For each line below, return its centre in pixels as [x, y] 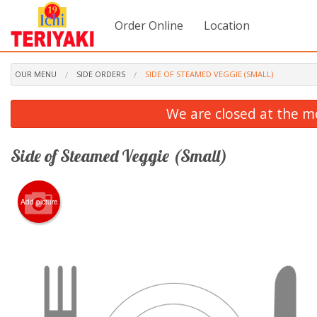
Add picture [39, 201]
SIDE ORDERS [101, 74]
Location [227, 25]
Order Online [149, 25]
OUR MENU [36, 74]
